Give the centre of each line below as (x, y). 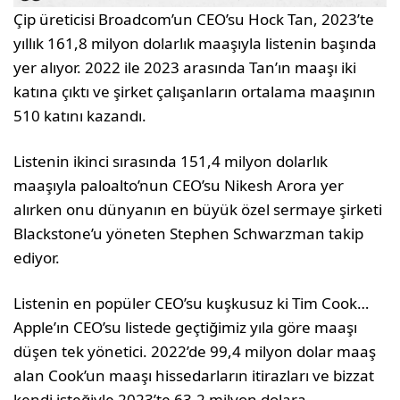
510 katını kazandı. (80, 116)
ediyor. (37, 258)
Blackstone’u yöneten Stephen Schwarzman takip (189, 234)
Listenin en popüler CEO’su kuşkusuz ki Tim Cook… (192, 304)
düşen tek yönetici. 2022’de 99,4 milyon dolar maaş (195, 352)
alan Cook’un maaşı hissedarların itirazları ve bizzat (194, 376)
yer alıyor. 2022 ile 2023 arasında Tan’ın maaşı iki (185, 68)
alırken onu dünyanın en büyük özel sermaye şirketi (198, 210)
